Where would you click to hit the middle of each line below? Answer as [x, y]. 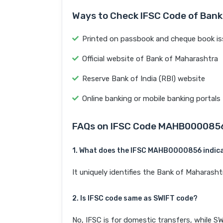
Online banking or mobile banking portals [151, 99]
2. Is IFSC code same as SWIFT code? [135, 199]
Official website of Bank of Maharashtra [150, 59]
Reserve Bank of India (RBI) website [144, 79]
